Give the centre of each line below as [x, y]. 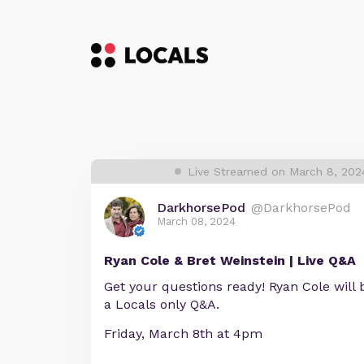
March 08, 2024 [196, 221]
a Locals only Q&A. [162, 304]
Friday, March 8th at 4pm [183, 334]
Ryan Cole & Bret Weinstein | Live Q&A [230, 260]
